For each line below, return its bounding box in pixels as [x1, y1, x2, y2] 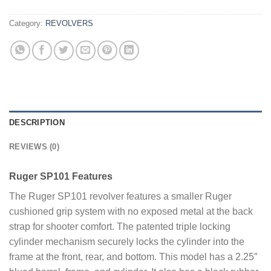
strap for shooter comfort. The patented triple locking [9, 221, 230, 232]
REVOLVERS [45, 18, 93, 28]
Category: [9, 18, 45, 28]
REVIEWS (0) [9, 142, 59, 151]
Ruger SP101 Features [9, 171, 113, 181]
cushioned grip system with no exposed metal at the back [9, 206, 253, 217]
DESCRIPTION [9, 117, 65, 127]
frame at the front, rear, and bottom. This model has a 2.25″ [9, 251, 258, 262]
